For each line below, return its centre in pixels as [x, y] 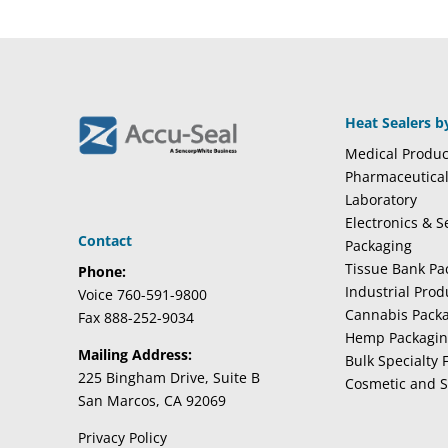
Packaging [379, 246]
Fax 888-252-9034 [135, 318]
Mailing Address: [134, 355]
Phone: [101, 272]
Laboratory [381, 200]
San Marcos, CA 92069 [151, 401]
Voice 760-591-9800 [142, 295]
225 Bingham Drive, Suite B [168, 378]
